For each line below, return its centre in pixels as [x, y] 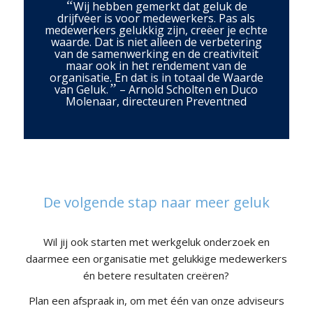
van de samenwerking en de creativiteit [156, 53]
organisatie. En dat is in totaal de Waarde [156, 77]
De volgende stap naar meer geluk [156, 202]
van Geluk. [82, 89]
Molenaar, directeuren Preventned [156, 101]
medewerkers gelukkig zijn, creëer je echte [156, 30]
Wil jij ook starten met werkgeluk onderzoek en [156, 241]
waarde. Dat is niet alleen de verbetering [156, 42]
